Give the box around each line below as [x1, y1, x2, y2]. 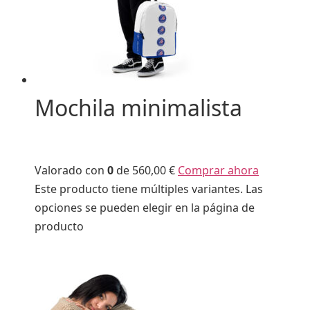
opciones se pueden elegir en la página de [35, 199, 255, 215]
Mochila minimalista [35, 93, 242, 123]
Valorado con [35, 162, 107, 178]
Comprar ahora [178, 162, 259, 178]
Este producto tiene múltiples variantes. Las [35, 181, 263, 197]
